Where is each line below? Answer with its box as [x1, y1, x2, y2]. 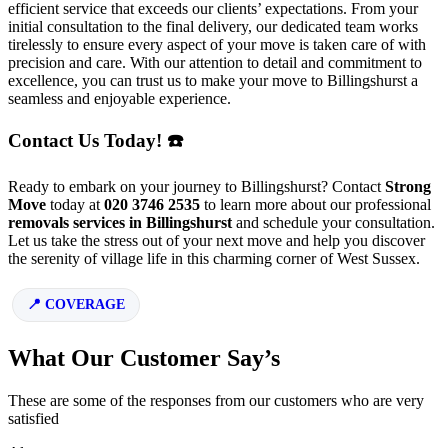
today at [46, 195, 104, 213]
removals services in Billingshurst [8, 213, 232, 231]
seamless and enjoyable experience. [8, 90, 231, 108]
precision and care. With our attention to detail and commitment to [8, 54, 422, 72]
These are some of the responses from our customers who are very [8, 392, 424, 410]
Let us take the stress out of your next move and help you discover [8, 231, 425, 249]
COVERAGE [45, 296, 125, 312]
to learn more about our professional [200, 195, 431, 213]
